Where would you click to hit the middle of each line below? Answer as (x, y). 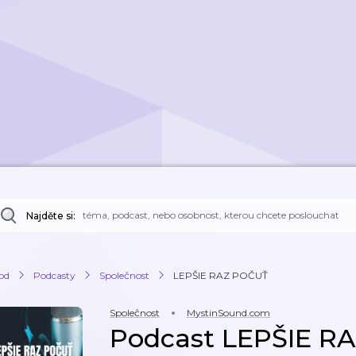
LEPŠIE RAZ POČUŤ (221, 275)
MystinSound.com (228, 313)
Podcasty (54, 275)
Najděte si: (51, 216)
